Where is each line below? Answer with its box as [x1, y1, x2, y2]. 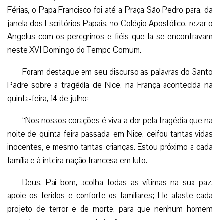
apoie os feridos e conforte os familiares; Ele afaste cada [7, 190, 213, 201]
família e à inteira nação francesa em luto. [7, 154, 147, 166]
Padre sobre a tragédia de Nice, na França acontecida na [7, 79, 213, 91]
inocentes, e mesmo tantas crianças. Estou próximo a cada [7, 141, 213, 153]
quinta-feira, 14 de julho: [7, 92, 89, 104]
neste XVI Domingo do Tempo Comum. [7, 44, 141, 55]
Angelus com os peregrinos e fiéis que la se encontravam [7, 30, 213, 42]
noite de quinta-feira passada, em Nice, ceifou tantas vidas [7, 128, 213, 139]
